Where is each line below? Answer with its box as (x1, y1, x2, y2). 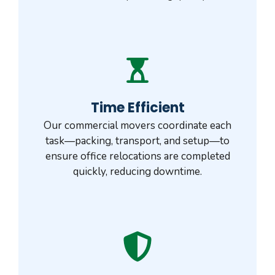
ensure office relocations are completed (45, 149, 230, 163)
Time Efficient (90, 98, 185, 117)
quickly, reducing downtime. (73, 164, 202, 179)
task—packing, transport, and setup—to (45, 133, 230, 148)
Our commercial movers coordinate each (44, 118, 231, 133)
